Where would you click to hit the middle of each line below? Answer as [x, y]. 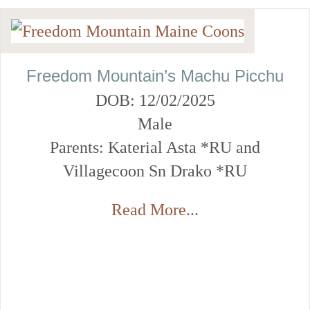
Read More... [155, 209]
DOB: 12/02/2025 [155, 100]
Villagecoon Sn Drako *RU [155, 171]
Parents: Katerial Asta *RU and [155, 147]
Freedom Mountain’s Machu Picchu [155, 75]
